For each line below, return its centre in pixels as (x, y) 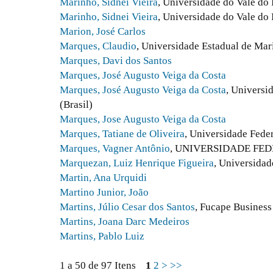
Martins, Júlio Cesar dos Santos (127, 207)
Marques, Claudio (98, 46)
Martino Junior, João (104, 193)
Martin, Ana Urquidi (103, 178)
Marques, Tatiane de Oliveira (122, 134)
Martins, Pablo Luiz (102, 236)
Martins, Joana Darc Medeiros (125, 222)
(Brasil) (76, 105)
